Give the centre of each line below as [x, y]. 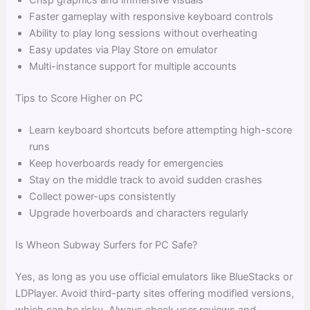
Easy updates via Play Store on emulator [124, 50]
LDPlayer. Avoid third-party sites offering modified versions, [155, 293]
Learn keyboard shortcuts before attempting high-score [161, 130]
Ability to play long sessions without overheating [144, 34]
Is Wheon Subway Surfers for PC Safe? [107, 245]
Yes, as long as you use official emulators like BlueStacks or [154, 276]
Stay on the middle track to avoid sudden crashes [146, 180]
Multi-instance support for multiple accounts [133, 67]
